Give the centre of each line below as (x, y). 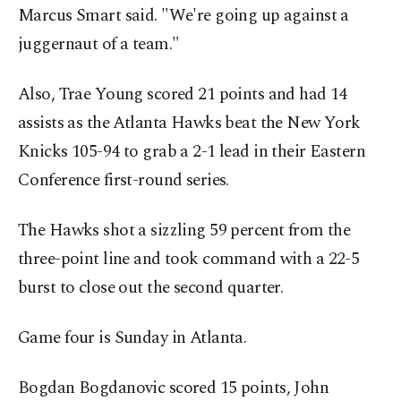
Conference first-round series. (124, 181)
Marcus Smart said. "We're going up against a (183, 16)
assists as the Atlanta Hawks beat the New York (189, 124)
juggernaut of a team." (99, 45)
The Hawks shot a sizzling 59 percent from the (184, 231)
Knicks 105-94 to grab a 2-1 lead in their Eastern (192, 152)
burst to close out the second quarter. (151, 288)
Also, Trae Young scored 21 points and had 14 (183, 95)
